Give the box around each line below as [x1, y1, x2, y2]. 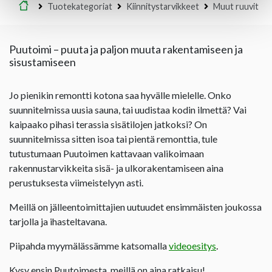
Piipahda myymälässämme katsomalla [9, 239, 169, 251]
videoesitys [169, 239, 216, 251]
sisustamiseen [9, 55, 76, 69]
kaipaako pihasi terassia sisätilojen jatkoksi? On [9, 118, 207, 130]
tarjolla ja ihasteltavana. [9, 215, 107, 227]
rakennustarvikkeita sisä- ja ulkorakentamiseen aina [9, 161, 223, 174]
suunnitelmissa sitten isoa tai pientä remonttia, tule [9, 132, 217, 144]
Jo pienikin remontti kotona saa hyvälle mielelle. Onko [9, 89, 231, 101]
